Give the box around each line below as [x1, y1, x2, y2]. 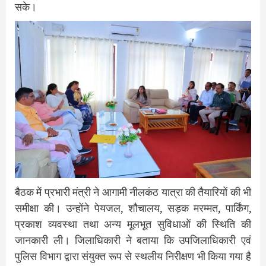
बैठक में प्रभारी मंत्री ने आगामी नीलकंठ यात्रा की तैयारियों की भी [15, 185, 251, 199]
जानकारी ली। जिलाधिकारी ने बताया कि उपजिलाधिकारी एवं [15, 233, 251, 248]
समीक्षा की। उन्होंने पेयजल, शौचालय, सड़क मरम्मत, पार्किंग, [15, 201, 251, 216]
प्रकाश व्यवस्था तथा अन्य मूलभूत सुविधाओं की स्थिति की [15, 217, 251, 232]
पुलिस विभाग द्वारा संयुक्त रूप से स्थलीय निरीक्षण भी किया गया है [15, 249, 251, 264]
